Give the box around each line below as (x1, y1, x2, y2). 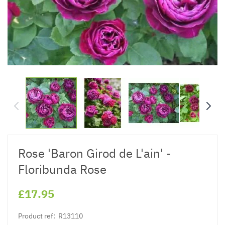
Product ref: (18, 211, 55, 220)
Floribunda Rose (18, 161, 106, 177)
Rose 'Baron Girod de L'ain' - (18, 145, 171, 161)
